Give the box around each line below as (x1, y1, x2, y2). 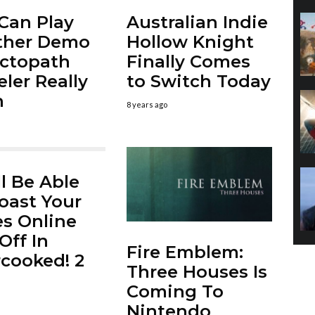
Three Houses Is (126, 262, 267, 283)
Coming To (126, 281, 224, 302)
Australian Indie (126, 11, 268, 32)
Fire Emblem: (126, 242, 243, 263)
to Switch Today (126, 70, 271, 91)
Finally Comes (126, 51, 250, 72)
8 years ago (126, 99, 167, 109)
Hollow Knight (126, 31, 254, 52)
